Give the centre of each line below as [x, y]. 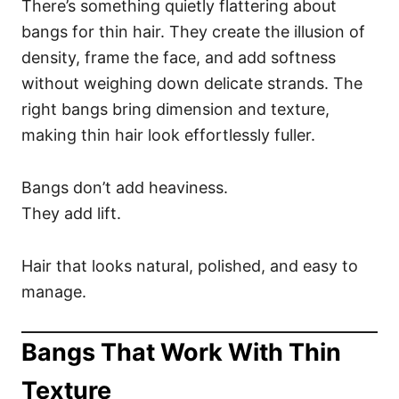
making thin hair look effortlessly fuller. [168, 135]
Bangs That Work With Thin [181, 352]
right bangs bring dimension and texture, [175, 109]
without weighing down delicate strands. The [192, 83]
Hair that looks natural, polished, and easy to [190, 266]
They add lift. [71, 213]
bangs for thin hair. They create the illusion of [193, 32]
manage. [54, 292]
